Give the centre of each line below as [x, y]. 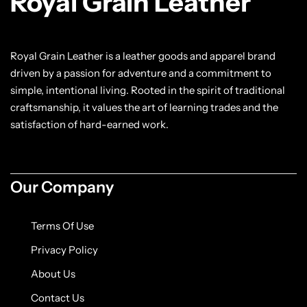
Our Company [62, 187]
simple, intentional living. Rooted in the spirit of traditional [148, 90]
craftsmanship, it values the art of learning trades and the [144, 107]
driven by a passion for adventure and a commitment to [141, 73]
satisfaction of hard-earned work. [90, 124]
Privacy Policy [64, 249]
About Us [53, 273]
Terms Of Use [62, 225]
